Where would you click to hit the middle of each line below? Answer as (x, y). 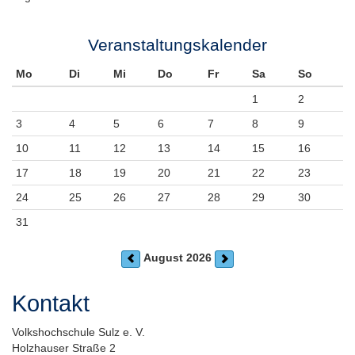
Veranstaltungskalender (177, 45)
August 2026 (177, 258)
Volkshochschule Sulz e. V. (82, 332)
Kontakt (51, 303)
